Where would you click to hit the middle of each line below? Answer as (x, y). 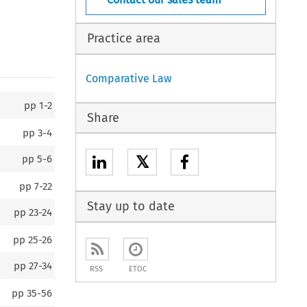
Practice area (123, 38)
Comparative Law (129, 78)
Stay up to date (131, 207)
